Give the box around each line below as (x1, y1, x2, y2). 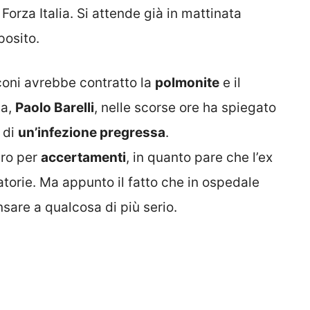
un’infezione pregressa (18, 125, 165, 141)
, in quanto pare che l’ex (126, 149, 273, 166)
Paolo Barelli (15, 100, 94, 116)
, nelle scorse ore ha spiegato (94, 100, 276, 116)
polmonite (155, 75, 219, 91)
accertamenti (41, 149, 126, 166)
